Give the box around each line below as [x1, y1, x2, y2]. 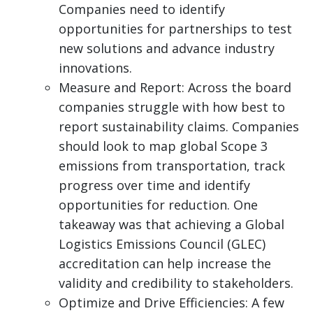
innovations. [59, 59, 132, 77]
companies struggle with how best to [59, 99, 285, 116]
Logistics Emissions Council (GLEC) [59, 235, 265, 253]
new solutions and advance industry [59, 40, 275, 57]
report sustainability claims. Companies [59, 118, 299, 136]
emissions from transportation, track [59, 157, 285, 175]
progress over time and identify [59, 177, 250, 194]
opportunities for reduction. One [59, 196, 258, 214]
